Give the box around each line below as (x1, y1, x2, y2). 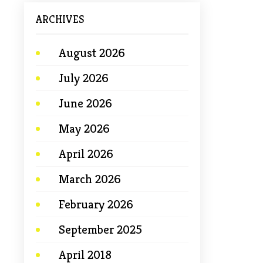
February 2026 (59, 197, 133, 212)
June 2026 (59, 96, 112, 111)
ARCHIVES (36, 12, 84, 26)
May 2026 (59, 121, 110, 136)
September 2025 (59, 222, 142, 237)
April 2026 (59, 146, 113, 161)
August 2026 (59, 45, 125, 60)
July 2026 (59, 70, 109, 86)
